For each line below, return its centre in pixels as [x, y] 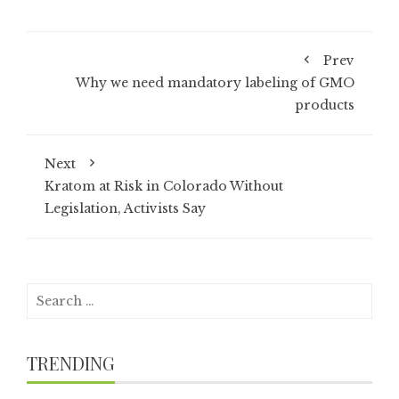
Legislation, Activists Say [125, 208]
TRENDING [71, 363]
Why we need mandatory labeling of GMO [215, 83]
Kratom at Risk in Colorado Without [164, 186]
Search [49, 293]
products [325, 105]
